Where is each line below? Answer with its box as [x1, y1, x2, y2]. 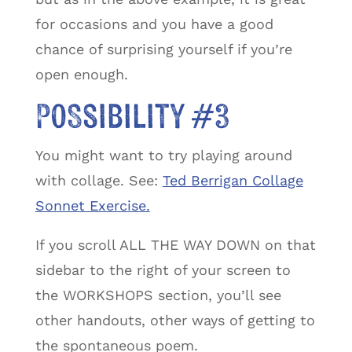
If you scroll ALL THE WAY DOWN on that [35, 236, 316, 253]
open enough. [35, 65, 128, 82]
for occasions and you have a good [35, 15, 273, 32]
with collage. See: [35, 171, 163, 189]
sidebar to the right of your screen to [35, 261, 291, 278]
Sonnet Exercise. [35, 196, 150, 214]
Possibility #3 [35, 100, 230, 135]
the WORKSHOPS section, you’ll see [35, 286, 281, 303]
